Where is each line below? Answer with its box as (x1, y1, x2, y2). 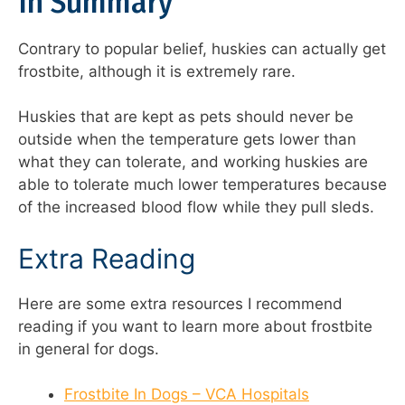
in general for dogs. (18, 339, 159, 358)
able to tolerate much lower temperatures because (18, 175, 387, 194)
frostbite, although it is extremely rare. (18, 61, 296, 80)
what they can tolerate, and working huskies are (18, 153, 368, 172)
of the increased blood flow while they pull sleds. (18, 198, 374, 217)
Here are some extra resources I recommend (18, 294, 343, 313)
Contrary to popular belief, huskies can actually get (18, 39, 386, 58)
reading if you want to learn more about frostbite (18, 316, 372, 335)
